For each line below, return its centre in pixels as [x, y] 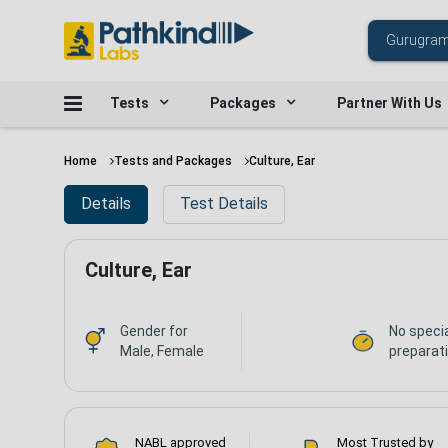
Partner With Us [389, 103]
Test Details [224, 204]
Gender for [154, 330]
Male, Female [162, 350]
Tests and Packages [173, 161]
